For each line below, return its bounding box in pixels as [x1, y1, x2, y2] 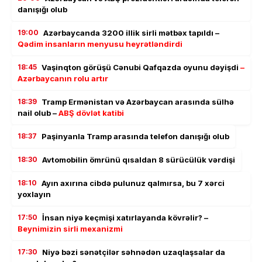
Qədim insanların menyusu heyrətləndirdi [18, 39, 182, 49]
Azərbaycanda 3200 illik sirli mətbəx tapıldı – [43, 28, 219, 38]
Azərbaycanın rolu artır [18, 74, 108, 84]
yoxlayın [18, 189, 51, 199]
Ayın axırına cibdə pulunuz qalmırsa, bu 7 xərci [42, 178, 225, 188]
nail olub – [18, 108, 58, 118]
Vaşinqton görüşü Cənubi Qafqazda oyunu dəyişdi [42, 63, 240, 73]
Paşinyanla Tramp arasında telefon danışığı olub [42, 132, 229, 142]
